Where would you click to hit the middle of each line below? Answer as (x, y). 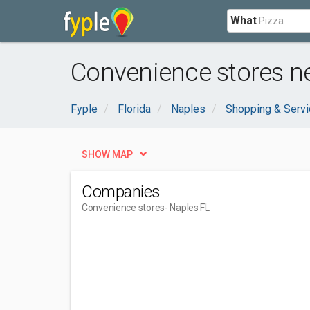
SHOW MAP (107, 154)
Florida (134, 109)
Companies (121, 192)
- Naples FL (187, 208)
